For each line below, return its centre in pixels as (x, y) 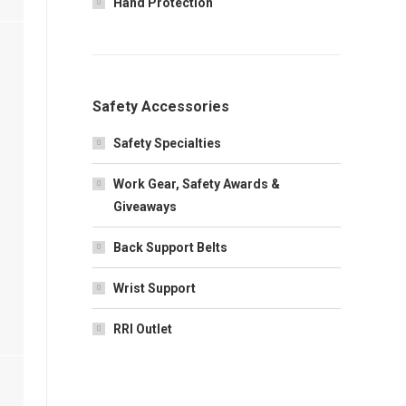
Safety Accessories (161, 106)
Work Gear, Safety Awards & (197, 184)
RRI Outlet (143, 329)
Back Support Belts (170, 247)
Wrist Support (155, 288)
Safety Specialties (167, 143)
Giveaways (145, 207)
